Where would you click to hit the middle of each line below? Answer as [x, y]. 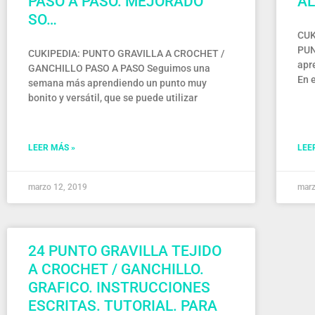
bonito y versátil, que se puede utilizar [113, 98]
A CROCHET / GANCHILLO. [116, 269]
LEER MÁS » [52, 148]
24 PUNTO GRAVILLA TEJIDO [125, 251]
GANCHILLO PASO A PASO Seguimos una [119, 68]
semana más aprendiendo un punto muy [117, 83]
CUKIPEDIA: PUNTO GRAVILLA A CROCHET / [126, 53]
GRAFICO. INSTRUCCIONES [119, 288]
